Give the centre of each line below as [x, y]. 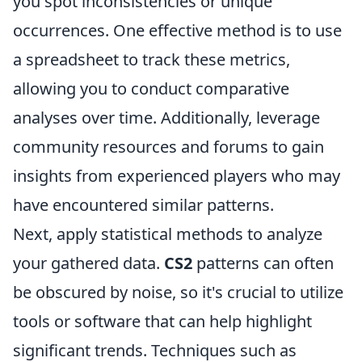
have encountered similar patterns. [143, 205]
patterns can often [263, 263]
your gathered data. [88, 263]
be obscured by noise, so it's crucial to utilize [178, 292]
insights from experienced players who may [177, 176]
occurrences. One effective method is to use [177, 30]
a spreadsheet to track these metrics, [152, 59]
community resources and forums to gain [168, 147]
